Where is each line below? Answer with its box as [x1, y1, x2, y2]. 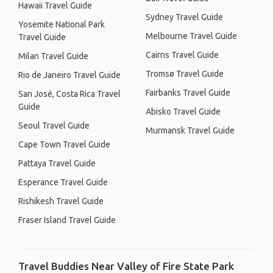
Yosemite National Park [18, 19, 105, 29]
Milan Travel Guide [18, 51, 88, 61]
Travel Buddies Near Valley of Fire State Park [18, 260, 234, 272]
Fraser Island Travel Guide [18, 215, 116, 225]
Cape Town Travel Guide [18, 140, 110, 149]
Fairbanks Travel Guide [146, 88, 230, 97]
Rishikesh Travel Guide [18, 196, 104, 206]
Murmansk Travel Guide [146, 126, 235, 135]
